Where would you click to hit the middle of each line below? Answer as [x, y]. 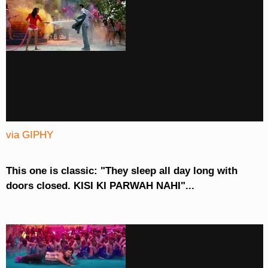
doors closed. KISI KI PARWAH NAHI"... [100, 186]
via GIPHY [29, 135]
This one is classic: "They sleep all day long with [121, 171]
